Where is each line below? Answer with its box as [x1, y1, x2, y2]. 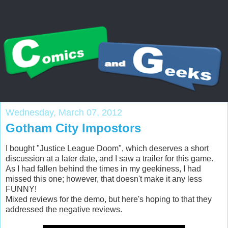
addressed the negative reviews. [6, 205, 122, 214]
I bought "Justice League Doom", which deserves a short [6, 144, 209, 153]
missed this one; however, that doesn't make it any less [6, 174, 202, 183]
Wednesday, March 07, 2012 [6, 107, 122, 118]
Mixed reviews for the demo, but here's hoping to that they [6, 194, 212, 204]
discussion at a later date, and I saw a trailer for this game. [6, 154, 215, 163]
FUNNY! [6, 184, 37, 193]
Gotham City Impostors [6, 121, 141, 135]
